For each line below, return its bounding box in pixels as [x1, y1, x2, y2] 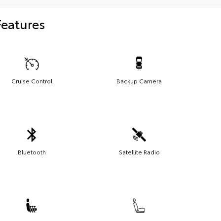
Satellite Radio [118, 147, 160, 156]
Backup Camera [116, 76, 162, 85]
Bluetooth [17, 147, 46, 156]
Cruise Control [11, 76, 52, 85]
